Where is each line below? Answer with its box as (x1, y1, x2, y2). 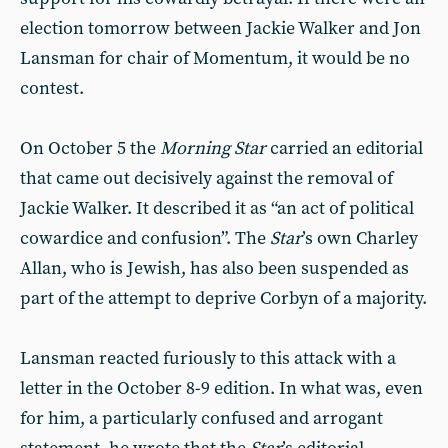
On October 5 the (20, 137, 160, 160)
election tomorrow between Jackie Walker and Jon (20, 17, 421, 40)
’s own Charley (302, 227, 418, 250)
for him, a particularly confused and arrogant (20, 407, 383, 430)
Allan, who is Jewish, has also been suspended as (20, 257, 409, 280)
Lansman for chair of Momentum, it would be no (20, 47, 410, 70)
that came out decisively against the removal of (20, 167, 393, 190)
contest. (20, 77, 84, 100)
